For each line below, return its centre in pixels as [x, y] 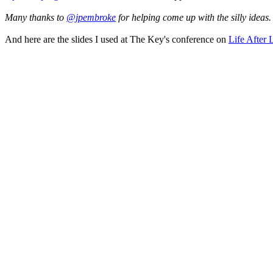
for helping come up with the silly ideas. [193, 17]
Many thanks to [36, 17]
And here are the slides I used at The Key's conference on [117, 39]
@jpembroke [91, 17]
